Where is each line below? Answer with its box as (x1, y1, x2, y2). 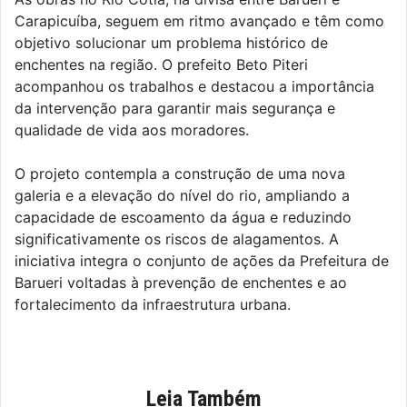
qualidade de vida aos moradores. (15, 121, 249, 140)
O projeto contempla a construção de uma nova (15, 164, 345, 184)
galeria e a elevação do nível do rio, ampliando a (15, 186, 350, 205)
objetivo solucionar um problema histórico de (15, 34, 328, 53)
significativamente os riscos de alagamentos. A (15, 230, 339, 249)
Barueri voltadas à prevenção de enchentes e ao (15, 273, 347, 293)
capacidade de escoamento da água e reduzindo (15, 208, 352, 227)
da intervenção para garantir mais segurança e (15, 99, 335, 118)
